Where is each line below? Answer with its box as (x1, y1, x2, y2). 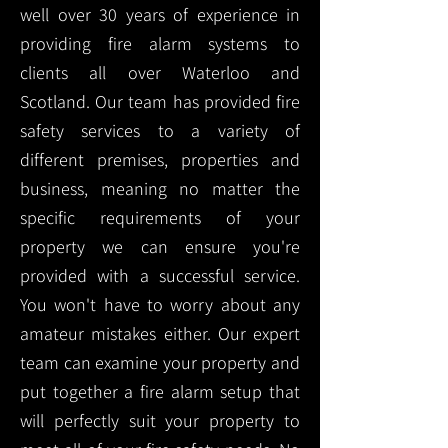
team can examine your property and (20, 351, 300, 374)
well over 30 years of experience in (20, 3, 300, 26)
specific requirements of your (20, 206, 300, 229)
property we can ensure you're (20, 235, 300, 258)
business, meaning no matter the (20, 177, 300, 200)
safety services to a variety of (20, 119, 300, 142)
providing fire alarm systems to (20, 32, 300, 55)
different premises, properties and (20, 148, 300, 171)
